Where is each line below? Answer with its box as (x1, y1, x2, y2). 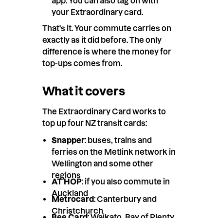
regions (51, 171, 81, 180)
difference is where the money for (42, 47, 171, 56)
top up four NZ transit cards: (42, 119, 147, 128)
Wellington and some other (51, 159, 153, 168)
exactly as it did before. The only (42, 36, 162, 45)
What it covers (42, 85, 125, 98)
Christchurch (51, 206, 103, 216)
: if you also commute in (81, 177, 170, 186)
